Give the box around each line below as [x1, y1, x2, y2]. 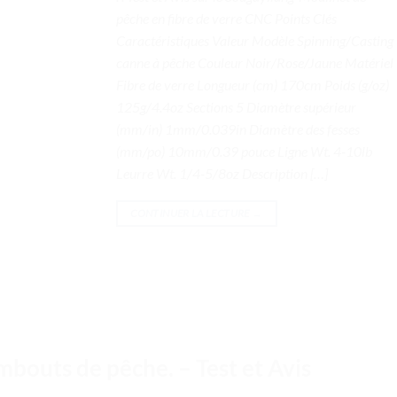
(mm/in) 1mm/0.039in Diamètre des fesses [116, 121, 360, 138]
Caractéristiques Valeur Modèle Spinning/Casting [116, 32, 393, 50]
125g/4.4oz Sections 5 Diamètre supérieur [116, 98, 356, 116]
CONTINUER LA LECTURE [130, 206, 252, 221]
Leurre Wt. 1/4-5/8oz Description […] [116, 165, 328, 183]
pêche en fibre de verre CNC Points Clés [116, 10, 337, 27]
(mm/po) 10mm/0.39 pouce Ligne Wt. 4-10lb [116, 143, 372, 160]
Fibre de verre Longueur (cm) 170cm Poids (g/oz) [116, 76, 389, 94]
